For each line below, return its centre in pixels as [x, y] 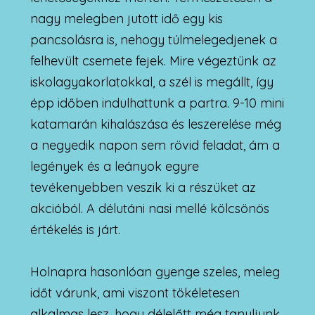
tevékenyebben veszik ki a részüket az [143, 187]
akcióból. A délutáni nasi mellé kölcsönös [149, 208]
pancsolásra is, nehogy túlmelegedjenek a [153, 39]
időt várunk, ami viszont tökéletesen [135, 292]
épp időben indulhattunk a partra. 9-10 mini [157, 103]
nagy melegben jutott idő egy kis [126, 18]
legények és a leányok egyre [114, 166]
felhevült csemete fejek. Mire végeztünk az [153, 60]
